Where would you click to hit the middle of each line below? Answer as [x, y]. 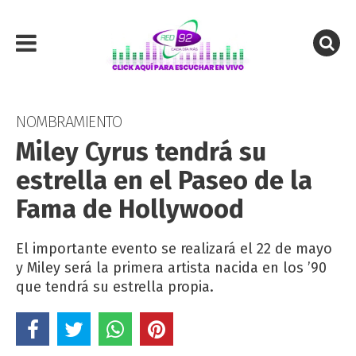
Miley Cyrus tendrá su [141, 152]
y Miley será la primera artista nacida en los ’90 [171, 268]
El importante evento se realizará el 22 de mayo [174, 249]
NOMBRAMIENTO [69, 122]
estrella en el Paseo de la [164, 180]
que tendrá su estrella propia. [115, 287]
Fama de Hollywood [130, 209]
